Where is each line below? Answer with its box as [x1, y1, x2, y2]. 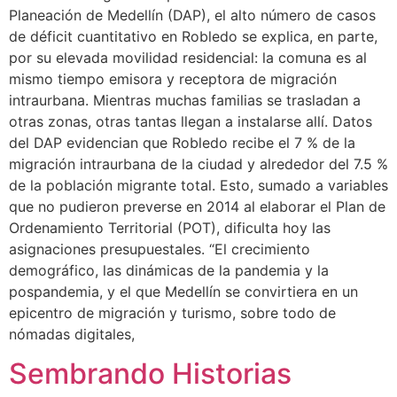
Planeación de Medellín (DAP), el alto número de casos [9, 5, 376, 24]
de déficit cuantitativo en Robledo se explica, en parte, [9, 27, 378, 45]
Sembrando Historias [9, 356, 292, 392]
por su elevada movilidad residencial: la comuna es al [9, 48, 367, 66]
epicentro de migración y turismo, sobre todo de [9, 303, 336, 322]
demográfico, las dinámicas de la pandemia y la [9, 261, 329, 279]
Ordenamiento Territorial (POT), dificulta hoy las [9, 218, 331, 237]
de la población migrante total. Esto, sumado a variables [9, 175, 388, 194]
